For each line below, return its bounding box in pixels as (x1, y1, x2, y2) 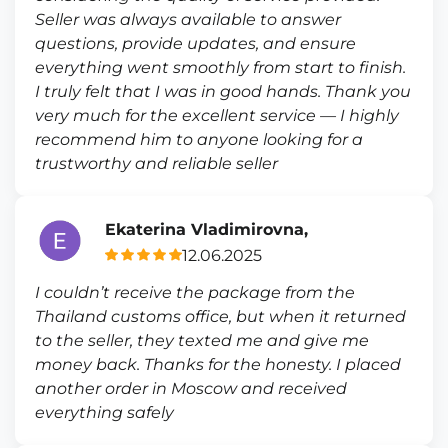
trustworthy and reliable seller (35, 154, 278, 173)
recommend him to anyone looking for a (35, 130, 363, 149)
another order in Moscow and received (35, 379, 347, 398)
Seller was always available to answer (35, 10, 341, 29)
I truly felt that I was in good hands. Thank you (35, 82, 411, 101)
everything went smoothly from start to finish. (35, 58, 406, 77)
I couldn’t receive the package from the (35, 283, 355, 302)
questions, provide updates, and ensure (35, 34, 356, 53)
